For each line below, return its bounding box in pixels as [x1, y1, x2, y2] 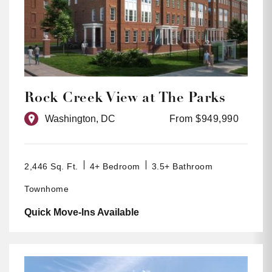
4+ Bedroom [89, 161, 140, 172]
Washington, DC [45, 114, 115, 124]
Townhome [24, 184, 69, 194]
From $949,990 [169, 114, 239, 124]
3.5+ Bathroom [151, 161, 212, 172]
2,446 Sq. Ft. [24, 161, 78, 172]
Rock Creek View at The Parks [24, 89, 226, 107]
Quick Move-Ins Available [24, 207, 139, 218]
